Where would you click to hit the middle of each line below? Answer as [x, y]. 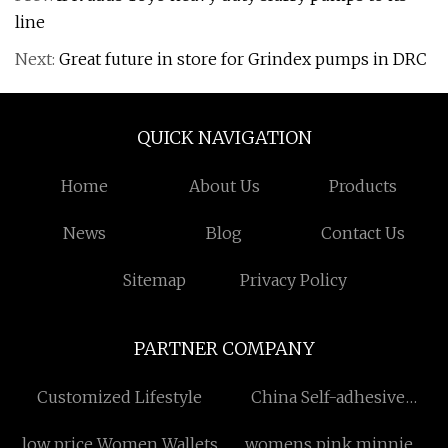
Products [363, 186]
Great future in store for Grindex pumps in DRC [243, 59]
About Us [224, 186]
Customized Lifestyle [119, 397]
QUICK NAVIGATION [224, 137]
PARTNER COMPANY [224, 348]
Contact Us [363, 233]
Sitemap [154, 280]
